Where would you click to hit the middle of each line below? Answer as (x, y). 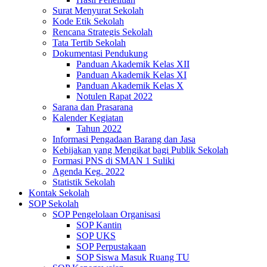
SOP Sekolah (54, 204)
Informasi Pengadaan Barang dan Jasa (124, 139)
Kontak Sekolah (59, 193)
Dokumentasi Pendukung (100, 53)
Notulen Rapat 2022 (114, 96)
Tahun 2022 (99, 128)
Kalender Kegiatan (88, 118)
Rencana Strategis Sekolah (103, 32)
